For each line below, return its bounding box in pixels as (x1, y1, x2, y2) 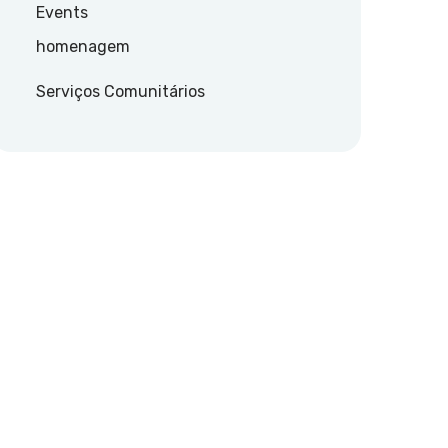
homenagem (36, 37, 130, 56)
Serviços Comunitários (36, 82, 205, 101)
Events (36, 3, 88, 22)
